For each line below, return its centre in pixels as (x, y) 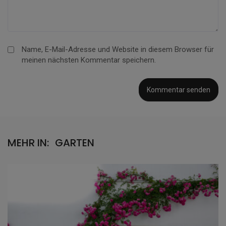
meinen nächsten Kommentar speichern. (89, 60)
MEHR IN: (28, 143)
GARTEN (75, 143)
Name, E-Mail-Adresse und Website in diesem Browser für (118, 50)
